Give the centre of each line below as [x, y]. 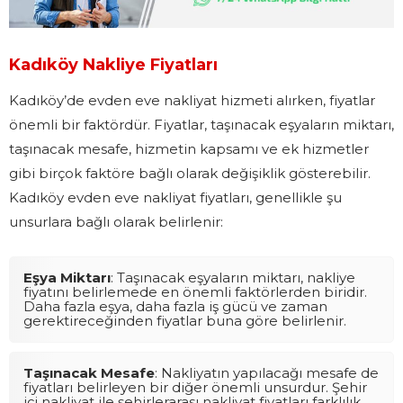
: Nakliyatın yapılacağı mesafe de [267, 372]
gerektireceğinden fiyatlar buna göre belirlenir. [185, 320]
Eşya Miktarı [67, 277]
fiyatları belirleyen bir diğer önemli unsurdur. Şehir [195, 387]
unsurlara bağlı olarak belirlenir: [116, 221]
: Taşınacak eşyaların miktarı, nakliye [233, 277]
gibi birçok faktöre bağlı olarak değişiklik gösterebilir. [190, 173]
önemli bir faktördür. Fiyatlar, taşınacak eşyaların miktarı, [201, 124]
